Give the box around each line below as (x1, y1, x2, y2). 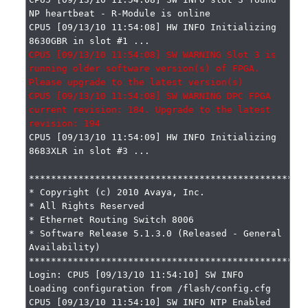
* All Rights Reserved (29, 201, 145, 211)
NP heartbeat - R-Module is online (29, 8, 211, 19)
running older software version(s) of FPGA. (29, 63, 261, 74)
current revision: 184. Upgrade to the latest (29, 104, 272, 115)
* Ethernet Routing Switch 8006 (29, 214, 195, 225)
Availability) (29, 242, 101, 252)
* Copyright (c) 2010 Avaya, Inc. (29, 187, 206, 197)
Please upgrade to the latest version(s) (29, 77, 244, 87)
